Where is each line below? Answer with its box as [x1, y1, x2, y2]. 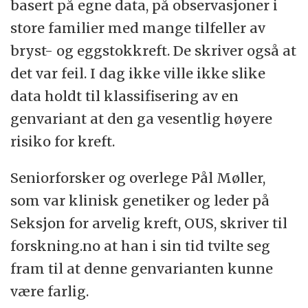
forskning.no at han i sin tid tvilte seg [10, 236, 271, 254]
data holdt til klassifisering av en [10, 87, 239, 104]
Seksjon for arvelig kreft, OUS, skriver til [10, 214, 288, 232]
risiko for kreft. [10, 132, 115, 150]
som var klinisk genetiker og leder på [10, 191, 270, 209]
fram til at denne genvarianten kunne [10, 259, 274, 277]
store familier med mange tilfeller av [10, 19, 266, 36]
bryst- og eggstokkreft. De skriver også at [10, 41, 297, 59]
